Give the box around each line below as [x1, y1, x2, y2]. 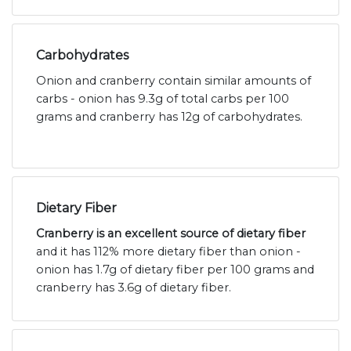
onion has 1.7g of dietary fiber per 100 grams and [36, 262, 314, 277]
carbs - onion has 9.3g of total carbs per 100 [36, 91, 289, 106]
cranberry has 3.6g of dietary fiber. [36, 280, 231, 295]
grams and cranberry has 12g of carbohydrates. [36, 109, 302, 124]
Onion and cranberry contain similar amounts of [36, 73, 311, 88]
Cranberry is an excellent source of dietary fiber [36, 226, 306, 241]
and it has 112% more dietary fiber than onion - [36, 244, 301, 259]
